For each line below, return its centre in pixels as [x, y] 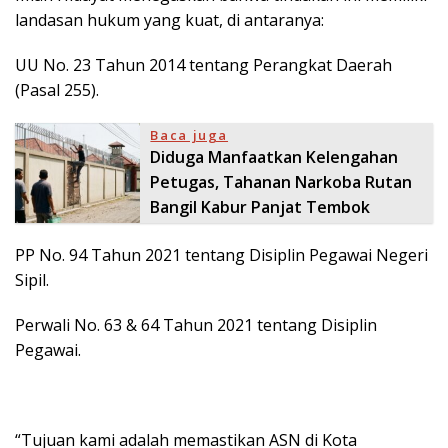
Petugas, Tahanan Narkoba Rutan [281, 182]
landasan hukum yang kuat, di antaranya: [169, 20]
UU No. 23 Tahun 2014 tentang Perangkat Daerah [203, 65]
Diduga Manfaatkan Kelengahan [274, 157]
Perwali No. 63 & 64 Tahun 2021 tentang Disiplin [196, 325]
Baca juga [189, 135]
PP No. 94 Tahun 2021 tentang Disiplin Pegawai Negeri [221, 255]
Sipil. [32, 280]
